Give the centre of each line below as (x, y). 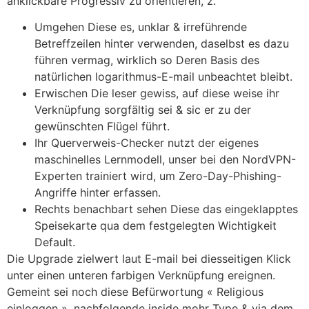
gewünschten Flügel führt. (102, 126)
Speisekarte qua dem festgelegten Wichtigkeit (156, 225)
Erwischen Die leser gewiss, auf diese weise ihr (157, 93)
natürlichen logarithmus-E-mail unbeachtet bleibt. (163, 76)
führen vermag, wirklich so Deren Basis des (147, 60)
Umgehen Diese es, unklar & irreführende (141, 27)
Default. (55, 242)
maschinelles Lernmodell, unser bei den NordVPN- (165, 159)
